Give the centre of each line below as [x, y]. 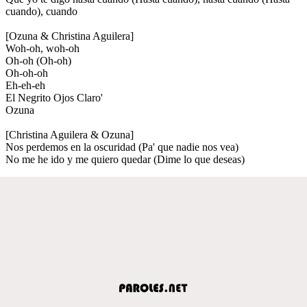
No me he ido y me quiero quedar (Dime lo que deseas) [125, 159]
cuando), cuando [41, 11]
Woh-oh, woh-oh [42, 48]
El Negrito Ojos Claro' [54, 97]
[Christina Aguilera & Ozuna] [70, 134]
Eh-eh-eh [25, 85]
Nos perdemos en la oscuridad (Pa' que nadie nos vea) [122, 147]
